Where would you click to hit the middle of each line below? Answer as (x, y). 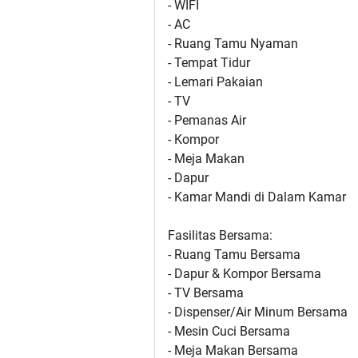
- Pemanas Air (207, 121)
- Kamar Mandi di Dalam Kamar (257, 197)
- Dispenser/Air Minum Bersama (258, 312)
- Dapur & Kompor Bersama (245, 274)
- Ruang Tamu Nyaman (233, 44)
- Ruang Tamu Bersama (234, 255)
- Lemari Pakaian (215, 82)
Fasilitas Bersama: (220, 236)
